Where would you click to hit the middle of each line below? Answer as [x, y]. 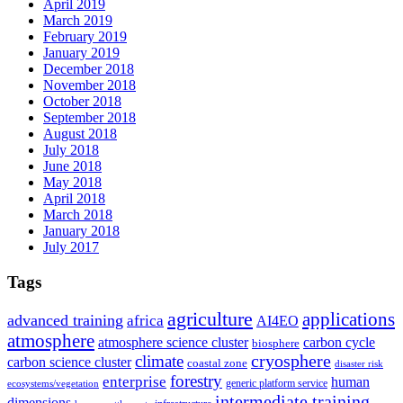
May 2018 [72, 182]
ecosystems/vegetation [53, 384]
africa [145, 321]
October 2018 [82, 101]
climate [159, 362]
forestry [196, 381]
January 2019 [81, 52]
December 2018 [89, 68]
